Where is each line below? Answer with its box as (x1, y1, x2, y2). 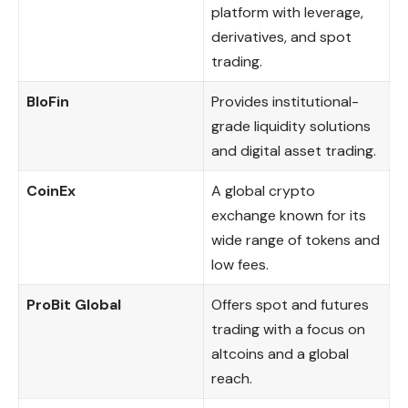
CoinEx (26, 180, 76, 200)
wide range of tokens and (211, 229, 380, 250)
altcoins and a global (211, 343, 349, 363)
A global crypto (211, 180, 315, 200)
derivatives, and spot (211, 26, 352, 46)
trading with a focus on (211, 319, 365, 339)
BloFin (26, 91, 69, 111)
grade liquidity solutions (211, 116, 371, 136)
